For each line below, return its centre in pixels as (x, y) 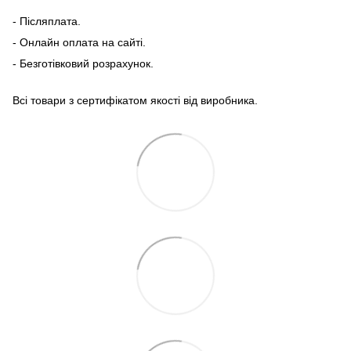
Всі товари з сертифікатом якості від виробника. (135, 100)
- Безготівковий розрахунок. (83, 63)
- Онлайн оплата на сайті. (79, 42)
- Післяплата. (47, 21)
